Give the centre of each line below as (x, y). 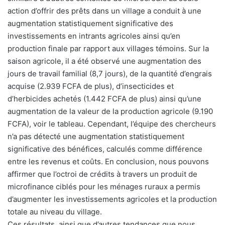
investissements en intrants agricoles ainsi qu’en (94, 36)
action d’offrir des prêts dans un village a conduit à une (104, 11)
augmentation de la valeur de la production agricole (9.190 (110, 111)
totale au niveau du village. (55, 211)
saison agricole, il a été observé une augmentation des (104, 61)
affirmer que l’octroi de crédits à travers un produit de (102, 174)
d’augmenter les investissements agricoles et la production (112, 199)
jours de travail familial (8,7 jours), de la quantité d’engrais (110, 73)
